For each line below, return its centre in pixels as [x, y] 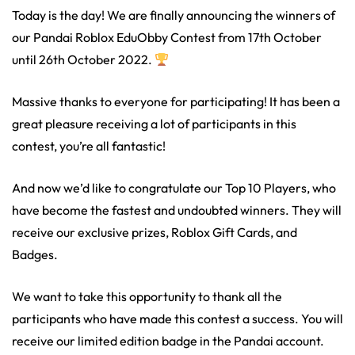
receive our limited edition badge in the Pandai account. [168, 341]
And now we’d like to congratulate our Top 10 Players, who [174, 188]
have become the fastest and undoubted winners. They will [177, 210]
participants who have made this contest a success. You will [177, 319]
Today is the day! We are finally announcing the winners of [174, 15]
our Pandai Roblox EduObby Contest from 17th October [167, 38]
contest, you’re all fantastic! [89, 146]
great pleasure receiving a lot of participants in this [154, 124]
